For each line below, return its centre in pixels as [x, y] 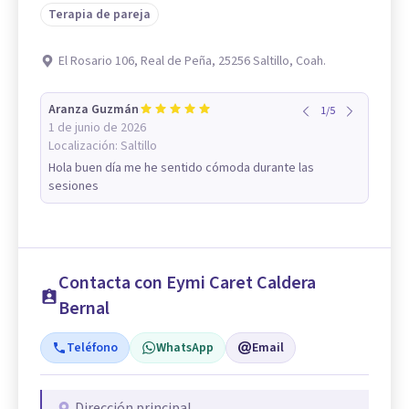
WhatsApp [185, 348]
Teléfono [92, 348]
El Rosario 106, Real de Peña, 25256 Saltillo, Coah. [192, 62]
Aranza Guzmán [94, 110]
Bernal [84, 309]
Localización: [84, 147]
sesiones [73, 187]
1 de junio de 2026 [97, 128]
